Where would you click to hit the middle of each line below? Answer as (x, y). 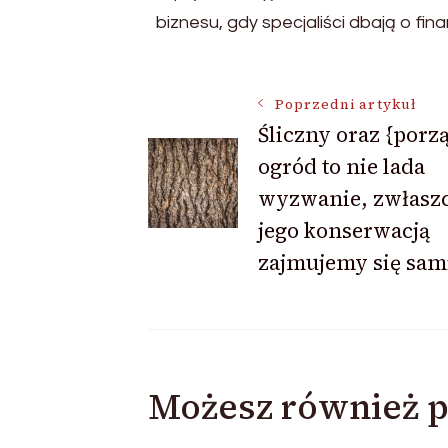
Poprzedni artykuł (345, 104)
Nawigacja (245, 117)
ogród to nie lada (341, 166)
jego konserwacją (343, 230)
